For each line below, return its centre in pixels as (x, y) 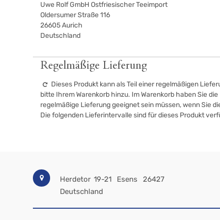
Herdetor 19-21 (86, 179)
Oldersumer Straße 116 (75, 15)
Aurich (72, 25)
